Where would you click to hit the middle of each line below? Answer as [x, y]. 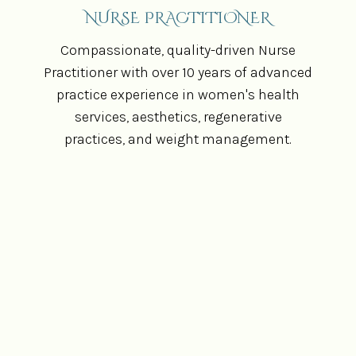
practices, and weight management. [178, 139]
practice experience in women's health [178, 94]
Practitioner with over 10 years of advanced [178, 72]
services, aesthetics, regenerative [178, 116]
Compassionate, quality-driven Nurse [178, 50]
